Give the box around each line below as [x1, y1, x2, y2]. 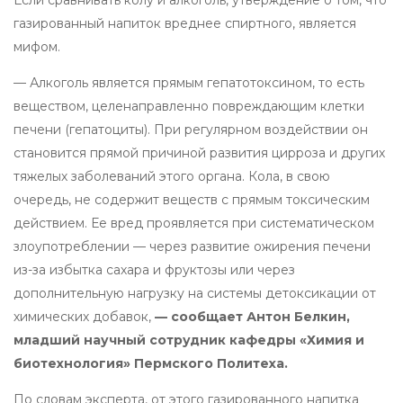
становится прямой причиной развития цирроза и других [13, 144, 385, 161]
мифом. [13, 38, 60, 55]
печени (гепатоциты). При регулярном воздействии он [13, 121, 368, 138]
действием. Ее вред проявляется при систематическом [13, 214, 374, 231]
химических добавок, [13, 308, 151, 325]
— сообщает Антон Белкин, [151, 308, 350, 325]
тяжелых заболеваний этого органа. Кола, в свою [13, 167, 330, 184]
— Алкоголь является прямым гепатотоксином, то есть [13, 74, 364, 91]
